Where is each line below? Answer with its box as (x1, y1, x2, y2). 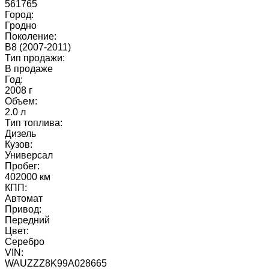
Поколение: (5, 31, 56, 41)
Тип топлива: (5, 117, 62, 128)
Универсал (5, 150, 53, 160)
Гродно (5, 20, 37, 31)
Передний (5, 214, 50, 225)
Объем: (5, 95, 37, 106)
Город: (5, 9, 34, 20)
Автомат (5, 193, 43, 204)
